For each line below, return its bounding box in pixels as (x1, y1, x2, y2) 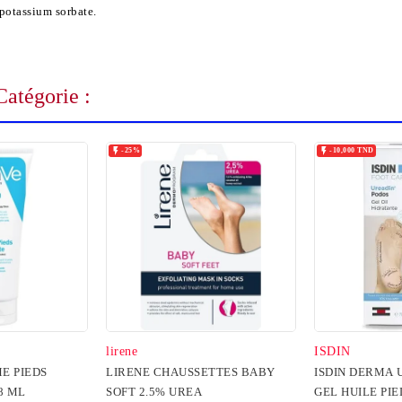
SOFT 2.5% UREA (106, 384, 202, 398)
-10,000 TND (329, 145, 374, 154)
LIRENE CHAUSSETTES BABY (106, 364, 275, 379)
